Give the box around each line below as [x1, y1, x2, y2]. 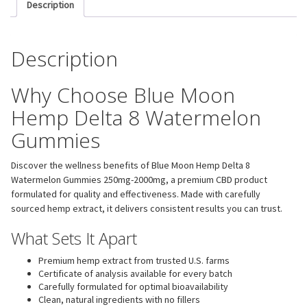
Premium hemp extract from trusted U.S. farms [38, 254, 230, 267]
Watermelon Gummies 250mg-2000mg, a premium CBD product [11, 173, 267, 186]
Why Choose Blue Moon [11, 80, 235, 109]
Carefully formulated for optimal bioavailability [38, 280, 228, 293]
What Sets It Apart [11, 226, 137, 249]
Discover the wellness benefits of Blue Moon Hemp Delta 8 [11, 158, 250, 171]
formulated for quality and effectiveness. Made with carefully [11, 187, 260, 200]
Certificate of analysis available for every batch [38, 267, 232, 280]
